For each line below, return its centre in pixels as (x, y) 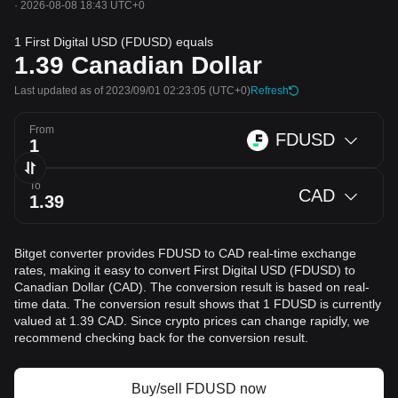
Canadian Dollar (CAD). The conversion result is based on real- (192, 287)
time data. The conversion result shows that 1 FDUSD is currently (198, 304)
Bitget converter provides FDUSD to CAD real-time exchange (185, 253)
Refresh (270, 91)
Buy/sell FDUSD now (199, 389)
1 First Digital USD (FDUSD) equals (114, 42)
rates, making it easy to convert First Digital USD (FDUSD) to (185, 270)
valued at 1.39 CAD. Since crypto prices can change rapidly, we (192, 321)
